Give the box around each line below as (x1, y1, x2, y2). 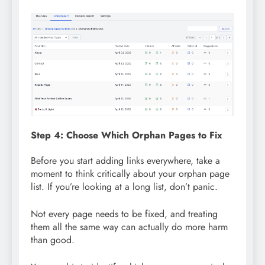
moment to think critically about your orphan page (31, 167, 230, 181)
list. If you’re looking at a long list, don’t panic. (31, 180, 218, 194)
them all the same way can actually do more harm (31, 220, 228, 234)
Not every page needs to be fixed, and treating (31, 207, 218, 221)
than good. (31, 233, 75, 247)
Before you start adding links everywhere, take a (31, 154, 220, 168)
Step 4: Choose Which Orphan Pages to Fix (31, 128, 222, 143)
